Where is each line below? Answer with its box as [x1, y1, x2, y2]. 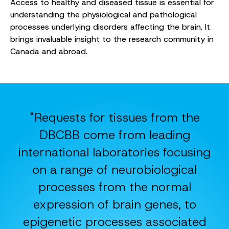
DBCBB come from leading [39, 126, 190, 143]
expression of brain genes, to [33, 196, 196, 213]
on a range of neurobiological [32, 161, 197, 178]
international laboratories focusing [18, 144, 211, 161]
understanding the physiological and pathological [10, 9, 197, 20]
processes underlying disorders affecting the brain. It [10, 21, 210, 32]
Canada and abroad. [10, 45, 87, 57]
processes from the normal [38, 178, 191, 195]
